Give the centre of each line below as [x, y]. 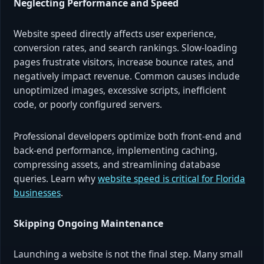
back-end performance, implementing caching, [115, 150]
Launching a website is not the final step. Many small [128, 254]
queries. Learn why [56, 178]
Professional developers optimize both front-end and [128, 136]
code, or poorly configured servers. [88, 104]
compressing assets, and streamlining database [117, 164]
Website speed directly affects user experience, [115, 33]
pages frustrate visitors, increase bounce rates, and [124, 62]
